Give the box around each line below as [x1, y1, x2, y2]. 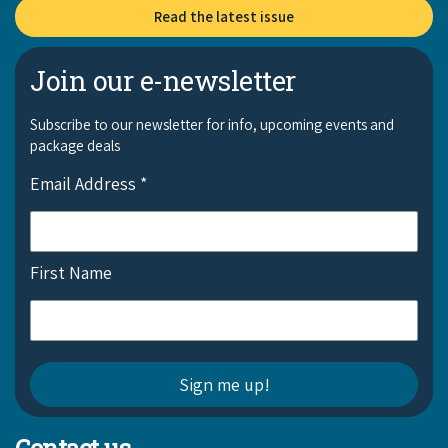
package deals [30, 136, 120, 156]
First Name [30, 261, 112, 285]
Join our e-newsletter [30, 63, 296, 99]
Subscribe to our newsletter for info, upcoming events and [30, 115, 394, 135]
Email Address [30, 172, 140, 196]
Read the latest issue [154, 7, 294, 27]
